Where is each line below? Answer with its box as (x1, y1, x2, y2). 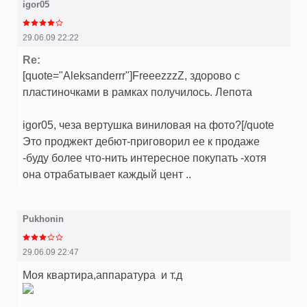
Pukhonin (23, 214, 64, 225)
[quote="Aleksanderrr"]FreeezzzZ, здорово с (23, 69, 240, 82)
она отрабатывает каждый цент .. (23, 168, 191, 181)
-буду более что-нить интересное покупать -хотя (23, 151, 267, 164)
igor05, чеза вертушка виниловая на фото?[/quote (23, 119, 274, 132)
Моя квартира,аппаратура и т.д (23, 269, 182, 282)
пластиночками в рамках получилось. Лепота (23, 86, 252, 99)
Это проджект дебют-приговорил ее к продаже (23, 135, 260, 148)
